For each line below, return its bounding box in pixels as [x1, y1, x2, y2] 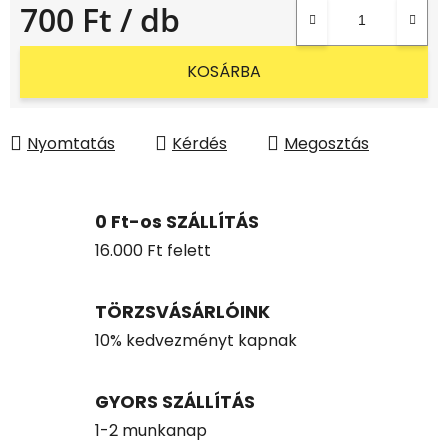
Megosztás [284, 131, 369, 155]
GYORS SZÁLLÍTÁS [95, 390, 255, 415]
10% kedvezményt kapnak [95, 329, 297, 353]
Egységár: [19, 38, 95, 62]
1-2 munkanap [95, 419, 207, 443]
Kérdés [172, 131, 227, 155]
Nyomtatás [27, 131, 115, 155]
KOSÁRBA [187, 59, 261, 83]
